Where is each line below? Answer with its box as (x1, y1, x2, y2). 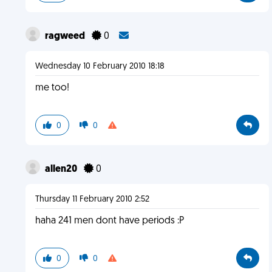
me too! (35, 83, 69, 93)
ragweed (44, 32, 87, 41)
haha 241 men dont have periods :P (35, 216, 184, 226)
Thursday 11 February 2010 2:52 (35, 195, 149, 204)
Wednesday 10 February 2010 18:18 (35, 62, 165, 71)
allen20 (44, 165, 79, 174)
